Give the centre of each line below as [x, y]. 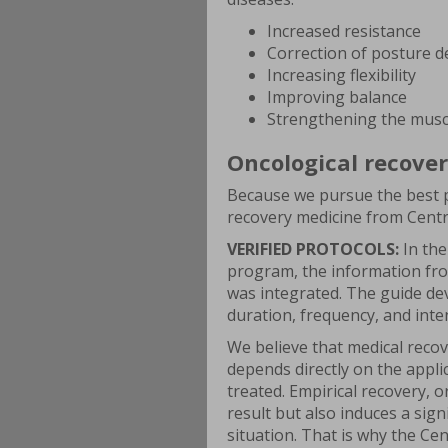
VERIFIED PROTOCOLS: [313, 249]
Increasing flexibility [341, 75]
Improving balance [337, 97]
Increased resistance [344, 31]
